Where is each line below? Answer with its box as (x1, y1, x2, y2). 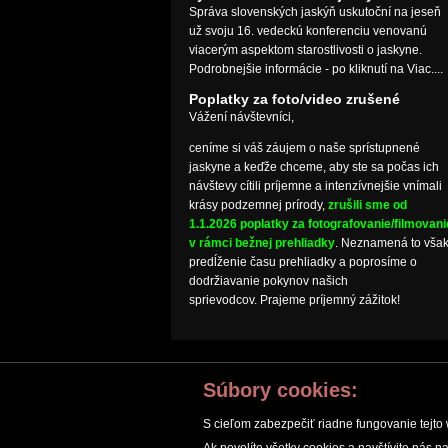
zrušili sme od (327, 198, 407, 213)
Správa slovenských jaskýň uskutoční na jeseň (188, 5, 441, 20)
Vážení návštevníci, (188, 110, 294, 125)
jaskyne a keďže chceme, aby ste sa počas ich (188, 160, 439, 175)
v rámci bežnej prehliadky (188, 236, 335, 251)
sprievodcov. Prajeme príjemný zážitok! (188, 293, 400, 308)
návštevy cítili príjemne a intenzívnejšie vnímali (188, 179, 442, 194)
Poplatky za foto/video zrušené (188, 91, 400, 108)
